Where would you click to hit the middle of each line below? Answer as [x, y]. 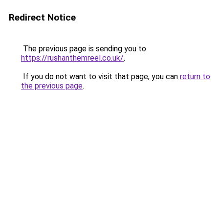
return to [195, 77]
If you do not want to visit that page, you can [100, 77]
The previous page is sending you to [84, 49]
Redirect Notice [42, 17]
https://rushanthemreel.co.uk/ [72, 58]
